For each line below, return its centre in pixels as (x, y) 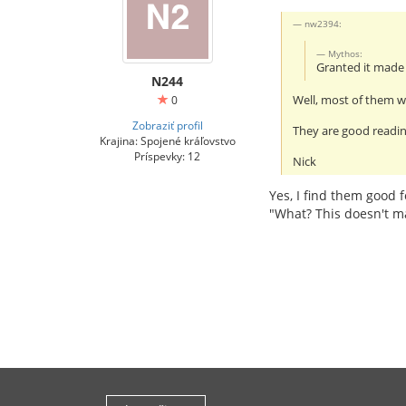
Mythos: (346, 53)
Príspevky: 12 (167, 156)
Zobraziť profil (167, 125)
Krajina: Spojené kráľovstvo (167, 140)
